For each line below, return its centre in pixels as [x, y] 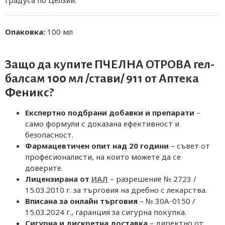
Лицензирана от [58, 179]
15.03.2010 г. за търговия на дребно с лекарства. [116, 190]
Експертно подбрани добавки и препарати [110, 113]
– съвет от [189, 146]
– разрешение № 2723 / [152, 179]
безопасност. [49, 135]
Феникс [27, 92]
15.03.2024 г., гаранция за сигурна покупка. [106, 212]
